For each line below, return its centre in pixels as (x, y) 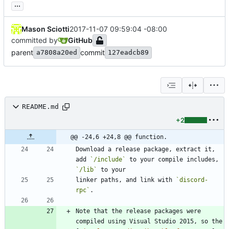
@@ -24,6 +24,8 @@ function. (119, 137)
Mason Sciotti (45, 29)
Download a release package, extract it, (145, 149)
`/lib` (86, 169)
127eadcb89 (128, 52)
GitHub (80, 40)
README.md (40, 107)
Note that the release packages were (138, 211)
